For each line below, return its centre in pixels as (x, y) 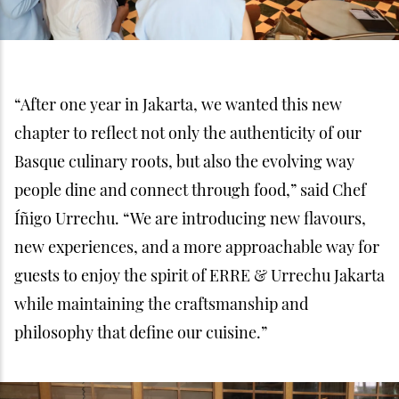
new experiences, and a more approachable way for (197, 247)
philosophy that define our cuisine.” (141, 333)
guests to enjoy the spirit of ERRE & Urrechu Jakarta (199, 276)
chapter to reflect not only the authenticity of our (188, 133)
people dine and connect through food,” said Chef (190, 190)
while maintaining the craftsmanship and (161, 304)
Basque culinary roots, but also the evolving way (184, 162)
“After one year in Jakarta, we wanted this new (178, 105)
